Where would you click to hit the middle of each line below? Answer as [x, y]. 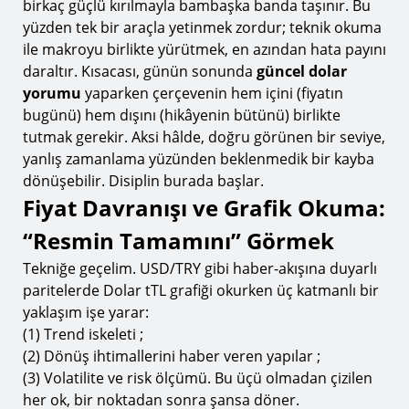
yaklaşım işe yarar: [86, 312]
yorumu [52, 93]
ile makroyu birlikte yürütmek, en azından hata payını [204, 49]
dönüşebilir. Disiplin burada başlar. [143, 181]
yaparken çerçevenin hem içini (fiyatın [212, 93]
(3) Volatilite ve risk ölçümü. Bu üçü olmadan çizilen [198, 378]
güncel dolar [302, 71]
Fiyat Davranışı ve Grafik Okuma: [204, 208]
